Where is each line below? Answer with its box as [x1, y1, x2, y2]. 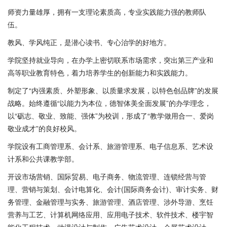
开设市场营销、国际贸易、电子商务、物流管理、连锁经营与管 [8, 171, 206, 181]
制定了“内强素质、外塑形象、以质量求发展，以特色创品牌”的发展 [8, 85, 218, 95]
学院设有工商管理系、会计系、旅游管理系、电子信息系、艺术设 [8, 141, 213, 151]
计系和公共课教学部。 [8, 154, 79, 164]
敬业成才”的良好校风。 [8, 123, 81, 133]
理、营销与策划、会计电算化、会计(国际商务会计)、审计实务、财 [8, 184, 218, 194]
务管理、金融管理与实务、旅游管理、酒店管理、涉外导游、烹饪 [8, 197, 213, 207]
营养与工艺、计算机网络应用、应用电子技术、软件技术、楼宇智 [8, 209, 213, 219]
